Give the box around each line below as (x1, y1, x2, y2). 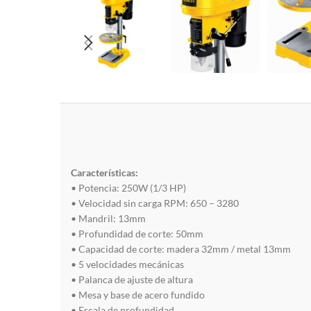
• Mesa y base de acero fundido (71, 288, 205, 301)
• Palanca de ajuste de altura (71, 273, 193, 285)
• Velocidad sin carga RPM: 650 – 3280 (71, 196, 239, 209)
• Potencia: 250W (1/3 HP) (71, 181, 186, 194)
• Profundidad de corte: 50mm (71, 227, 203, 239)
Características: (71, 166, 140, 178)
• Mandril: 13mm (71, 212, 146, 224)
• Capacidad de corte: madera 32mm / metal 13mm (71, 242, 291, 255)
